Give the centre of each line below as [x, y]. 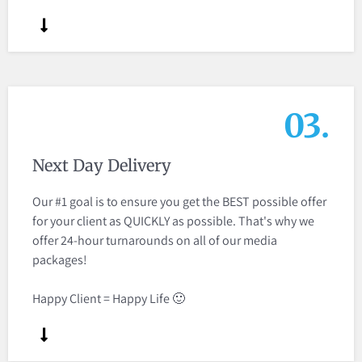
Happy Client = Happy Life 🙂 [109, 299]
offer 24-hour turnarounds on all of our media [155, 241]
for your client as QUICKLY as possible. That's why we [173, 221]
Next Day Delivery [102, 166]
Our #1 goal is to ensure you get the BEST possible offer [179, 202]
